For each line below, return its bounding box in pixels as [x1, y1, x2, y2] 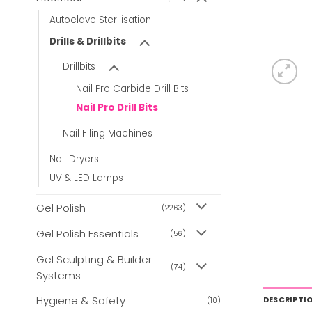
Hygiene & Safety [36, 292, 125, 308]
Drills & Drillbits [49, 35, 126, 49]
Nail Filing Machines [63, 127, 153, 141]
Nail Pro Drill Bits [76, 101, 158, 115]
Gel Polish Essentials [36, 226, 139, 242]
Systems [36, 267, 81, 283]
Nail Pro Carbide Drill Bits [76, 82, 189, 96]
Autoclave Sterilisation [49, 13, 151, 26]
